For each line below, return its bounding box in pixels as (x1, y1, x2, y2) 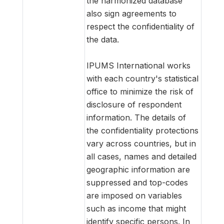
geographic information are (86, 164, 190, 174)
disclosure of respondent (86, 99, 181, 109)
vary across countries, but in (86, 138, 196, 148)
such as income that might (86, 203, 186, 213)
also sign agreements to (86, 8, 176, 18)
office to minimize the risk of (86, 86, 193, 96)
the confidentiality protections (86, 125, 198, 135)
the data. (86, 34, 119, 44)
